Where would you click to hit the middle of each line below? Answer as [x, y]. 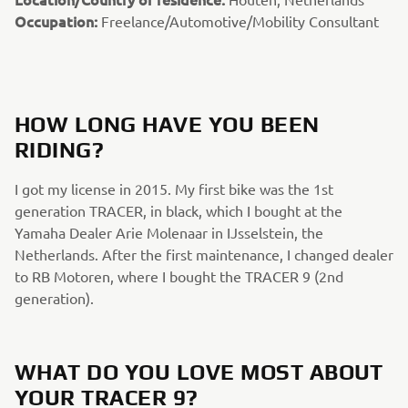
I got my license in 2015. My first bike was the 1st [174, 189]
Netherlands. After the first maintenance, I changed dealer [204, 254]
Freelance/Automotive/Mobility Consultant [240, 21]
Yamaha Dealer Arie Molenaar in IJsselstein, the [169, 232]
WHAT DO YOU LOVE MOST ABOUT [199, 372]
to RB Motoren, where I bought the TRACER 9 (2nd [179, 276]
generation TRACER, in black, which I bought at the [178, 210]
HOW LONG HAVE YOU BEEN [167, 124]
